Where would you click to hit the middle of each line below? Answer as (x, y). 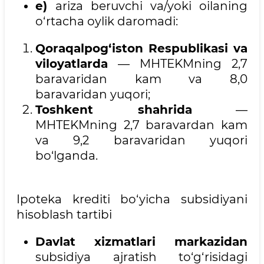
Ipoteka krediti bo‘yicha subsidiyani (132, 199)
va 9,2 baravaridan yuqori (141, 141)
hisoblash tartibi (64, 215)
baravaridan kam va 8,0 (141, 79)
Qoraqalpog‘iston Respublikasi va (141, 49)
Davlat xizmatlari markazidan (141, 242)
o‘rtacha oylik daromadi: (107, 22)
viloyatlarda (72, 64)
